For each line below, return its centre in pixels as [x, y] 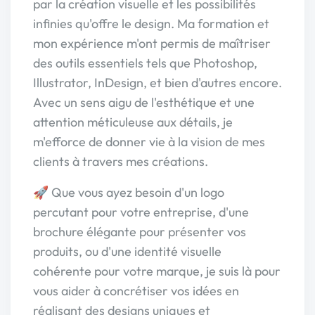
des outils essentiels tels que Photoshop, [145, 63]
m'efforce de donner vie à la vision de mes [149, 142]
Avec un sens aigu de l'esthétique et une [144, 102]
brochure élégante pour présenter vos [140, 232]
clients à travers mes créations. [121, 161]
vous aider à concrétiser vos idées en [136, 291]
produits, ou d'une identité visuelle [127, 251]
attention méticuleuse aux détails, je [133, 122]
